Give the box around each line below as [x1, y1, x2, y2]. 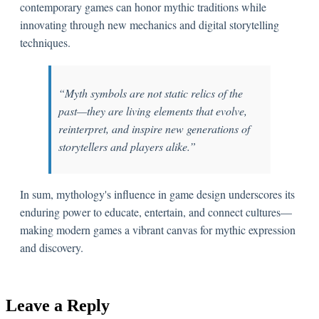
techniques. [20, 35, 70, 51]
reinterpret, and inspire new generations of [58, 121, 250, 137]
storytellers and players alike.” [58, 139, 196, 155]
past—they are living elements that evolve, [58, 103, 247, 119]
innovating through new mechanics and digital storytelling [20, 17, 279, 33]
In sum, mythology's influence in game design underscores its [20, 187, 295, 202]
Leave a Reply [6, 296, 110, 315]
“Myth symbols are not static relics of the [58, 85, 243, 101]
